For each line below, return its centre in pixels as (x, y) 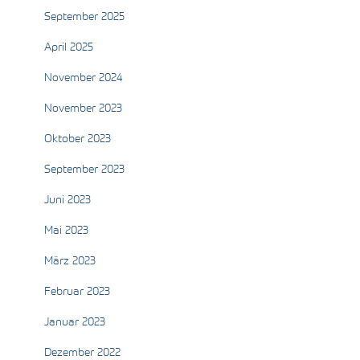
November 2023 (83, 109)
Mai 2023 (66, 231)
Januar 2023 (75, 323)
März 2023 (70, 262)
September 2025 (84, 17)
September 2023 (84, 170)
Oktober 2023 (78, 139)
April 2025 (69, 48)
